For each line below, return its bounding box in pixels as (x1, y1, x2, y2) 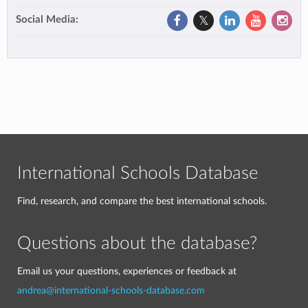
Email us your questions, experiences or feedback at (17, 266, 236, 276)
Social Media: (16, 14, 78, 25)
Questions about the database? (17, 234, 257, 252)
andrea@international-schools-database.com (17, 285, 205, 296)
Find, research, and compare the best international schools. (17, 196, 267, 206)
